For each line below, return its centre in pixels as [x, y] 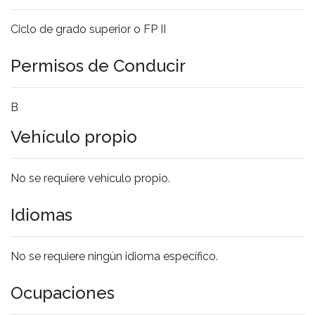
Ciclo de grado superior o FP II [88, 29]
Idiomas [41, 214]
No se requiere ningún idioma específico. [114, 256]
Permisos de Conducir [98, 65]
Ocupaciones [63, 292]
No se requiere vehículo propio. [90, 178]
